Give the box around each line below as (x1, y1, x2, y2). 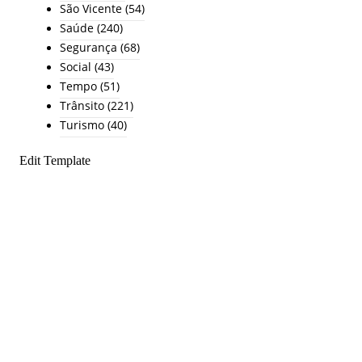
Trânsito (60, 98, 104, 114)
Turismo (60, 117, 104, 133)
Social (60, 59, 91, 75)
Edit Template (19, 154, 90, 168)
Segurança (60, 40, 117, 56)
